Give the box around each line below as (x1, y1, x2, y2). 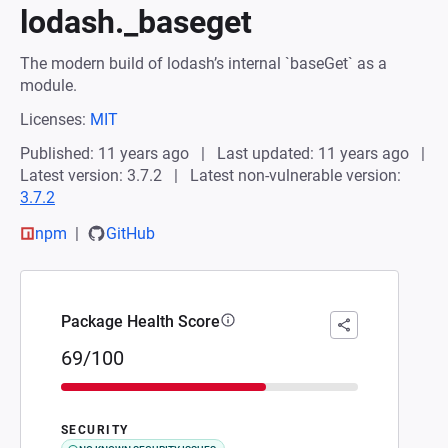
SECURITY (61, 423, 129, 437)
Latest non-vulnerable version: (190, 166, 401, 185)
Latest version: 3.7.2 (20, 166, 162, 185)
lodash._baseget (20, 3, 252, 41)
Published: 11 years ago (20, 144, 189, 163)
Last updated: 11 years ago (217, 144, 409, 163)
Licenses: (20, 110, 90, 129)
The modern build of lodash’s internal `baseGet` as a (20, 54, 387, 73)
